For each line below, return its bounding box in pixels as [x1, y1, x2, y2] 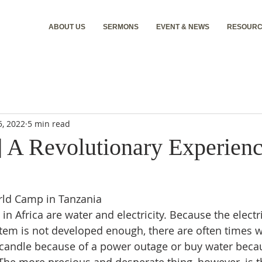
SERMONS [102, 23, 139, 31]
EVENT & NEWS [156, 23, 209, 31]
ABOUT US [48, 23, 85, 31]
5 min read [27, 118, 70, 129]
